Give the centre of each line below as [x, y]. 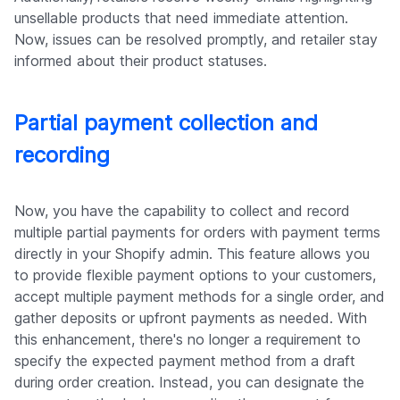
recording [62, 155]
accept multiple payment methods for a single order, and [200, 297]
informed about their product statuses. [141, 61]
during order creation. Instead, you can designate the [189, 383]
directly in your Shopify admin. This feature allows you [192, 254]
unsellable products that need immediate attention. [181, 18]
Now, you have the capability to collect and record [182, 211]
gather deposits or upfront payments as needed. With [191, 318]
